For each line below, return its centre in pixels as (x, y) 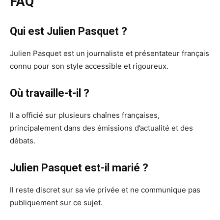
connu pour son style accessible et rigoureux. (89, 66)
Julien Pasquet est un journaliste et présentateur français (110, 54)
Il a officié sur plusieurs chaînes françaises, (85, 115)
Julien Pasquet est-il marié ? (79, 168)
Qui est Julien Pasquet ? (69, 31)
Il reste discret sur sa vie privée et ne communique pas (105, 190)
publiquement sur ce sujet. (56, 203)
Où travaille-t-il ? (50, 93)
